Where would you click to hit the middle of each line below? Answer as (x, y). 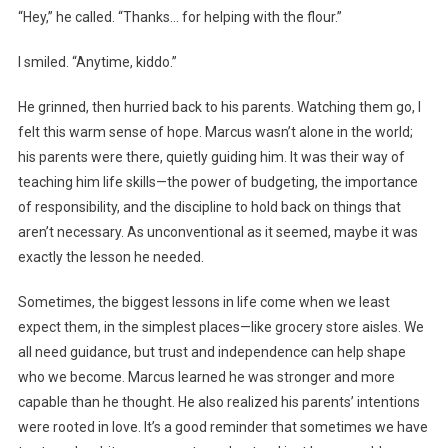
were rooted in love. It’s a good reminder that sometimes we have (222, 427)
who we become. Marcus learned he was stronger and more (206, 377)
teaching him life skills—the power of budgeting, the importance (217, 182)
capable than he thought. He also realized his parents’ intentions (218, 402)
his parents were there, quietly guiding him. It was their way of (211, 157)
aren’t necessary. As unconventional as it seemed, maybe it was (217, 232)
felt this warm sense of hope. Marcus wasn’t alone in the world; (215, 132)
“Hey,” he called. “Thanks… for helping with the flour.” (179, 17)
